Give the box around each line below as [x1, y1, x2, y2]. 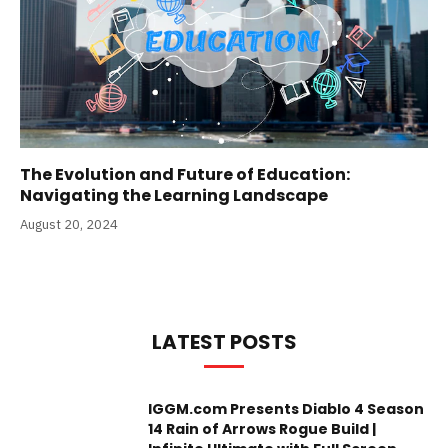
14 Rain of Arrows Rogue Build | [148, 418, 376, 439]
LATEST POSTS [151, 327, 297, 356]
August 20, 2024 [20, 215, 118, 233]
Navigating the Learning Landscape [20, 183, 328, 207]
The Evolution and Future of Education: [20, 162, 350, 186]
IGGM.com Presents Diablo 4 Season [148, 398, 424, 419]
